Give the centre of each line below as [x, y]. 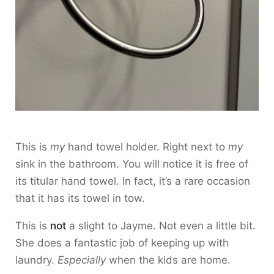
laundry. [36, 260]
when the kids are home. [168, 260]
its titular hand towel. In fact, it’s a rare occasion [133, 181]
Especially [82, 260]
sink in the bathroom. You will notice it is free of [132, 164]
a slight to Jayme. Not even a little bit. [161, 226]
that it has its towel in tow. [80, 198]
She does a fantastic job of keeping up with [122, 243]
